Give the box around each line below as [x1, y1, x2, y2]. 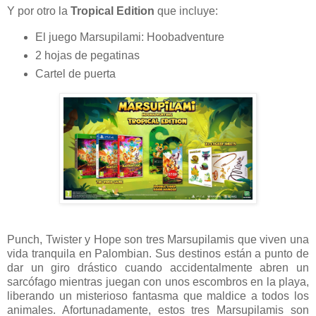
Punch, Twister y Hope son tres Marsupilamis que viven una [7, 233, 309, 245]
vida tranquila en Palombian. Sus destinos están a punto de [7, 247, 309, 260]
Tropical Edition [71, 5, 154, 18]
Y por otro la [7, 5, 71, 18]
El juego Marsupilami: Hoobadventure [35, 31, 224, 44]
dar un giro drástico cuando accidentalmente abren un [7, 261, 309, 274]
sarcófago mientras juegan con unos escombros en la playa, [7, 275, 309, 288]
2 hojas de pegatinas [35, 49, 140, 62]
